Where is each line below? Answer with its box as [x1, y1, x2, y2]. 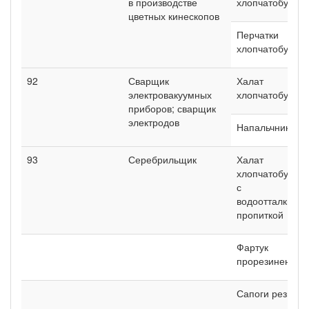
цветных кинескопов [128, 8, 219, 23]
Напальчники [237, 119, 295, 134]
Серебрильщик [128, 152, 197, 166]
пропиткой [237, 207, 283, 221]
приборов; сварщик [128, 101, 216, 115]
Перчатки [237, 27, 279, 41]
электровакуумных [128, 87, 212, 101]
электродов [128, 114, 179, 129]
